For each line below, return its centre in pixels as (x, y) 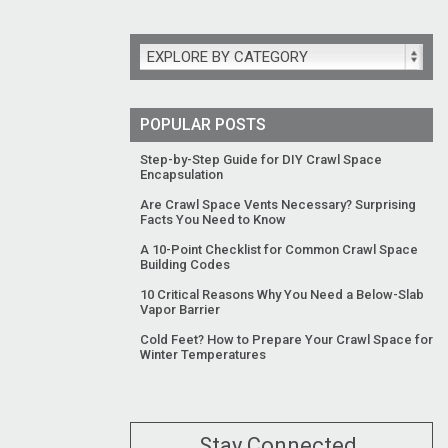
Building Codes (184, 264)
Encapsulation (181, 174)
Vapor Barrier (179, 309)
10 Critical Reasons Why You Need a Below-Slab (281, 294)
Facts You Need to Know (212, 219)
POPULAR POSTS (202, 124)
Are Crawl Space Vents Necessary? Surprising (277, 204)
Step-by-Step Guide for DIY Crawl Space (260, 159)
